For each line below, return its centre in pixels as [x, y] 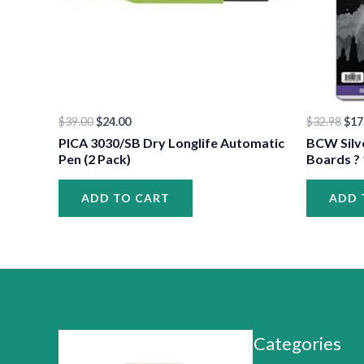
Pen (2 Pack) [95, 159]
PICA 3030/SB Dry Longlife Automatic [171, 143]
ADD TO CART [126, 198]
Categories [298, 344]
